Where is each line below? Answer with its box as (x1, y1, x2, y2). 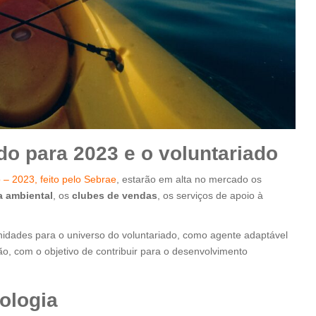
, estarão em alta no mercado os (116, 174, 262, 185)
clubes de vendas (72, 190, 157, 201)
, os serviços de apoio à (157, 190, 263, 201)
